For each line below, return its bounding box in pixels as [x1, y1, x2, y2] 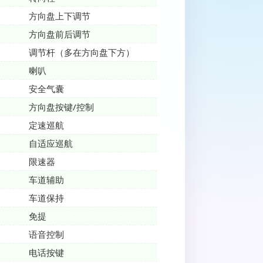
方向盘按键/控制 [29, 101, 94, 113]
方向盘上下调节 [29, 10, 90, 22]
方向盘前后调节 [29, 28, 90, 41]
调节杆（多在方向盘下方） [29, 46, 134, 59]
